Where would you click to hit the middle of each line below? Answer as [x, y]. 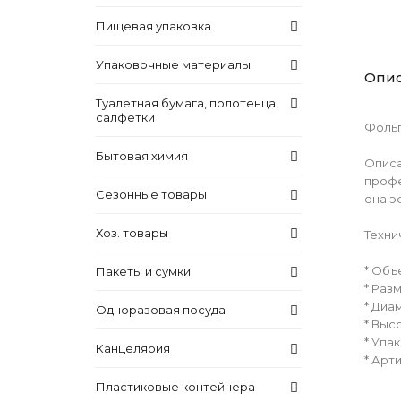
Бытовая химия [142, 156]
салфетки [125, 117]
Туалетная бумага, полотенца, [187, 103]
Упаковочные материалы [173, 64]
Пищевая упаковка [154, 26]
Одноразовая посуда [161, 310]
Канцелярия [133, 348]
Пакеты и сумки [143, 271]
